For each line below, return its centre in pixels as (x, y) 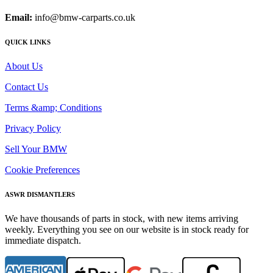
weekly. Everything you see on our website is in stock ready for (127, 229)
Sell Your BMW (36, 149)
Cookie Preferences (42, 169)
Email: (19, 18)
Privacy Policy (33, 128)
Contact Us (27, 87)
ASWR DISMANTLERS (40, 194)
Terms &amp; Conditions (53, 107)
